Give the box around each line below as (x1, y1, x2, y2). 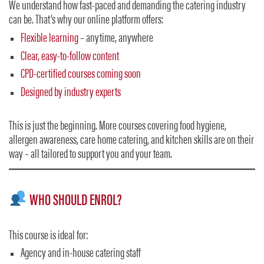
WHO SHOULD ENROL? (27, 193, 122, 209)
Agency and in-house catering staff (21, 247, 141, 261)
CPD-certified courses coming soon (21, 68, 141, 82)
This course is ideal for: (9, 229, 88, 243)
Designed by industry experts (21, 86, 121, 100)
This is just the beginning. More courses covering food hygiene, (9, 120, 226, 133)
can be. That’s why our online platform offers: (9, 14, 164, 28)
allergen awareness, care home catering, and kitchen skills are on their (9, 134, 254, 147)
